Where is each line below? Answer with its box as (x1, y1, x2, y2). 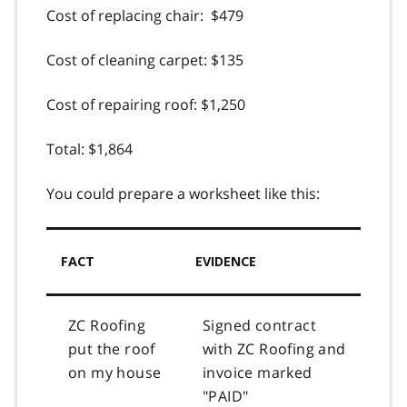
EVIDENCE (195, 253, 256, 269)
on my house (68, 362, 162, 382)
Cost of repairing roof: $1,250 (46, 94, 245, 114)
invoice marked (203, 362, 313, 382)
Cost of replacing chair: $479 (46, 5, 243, 25)
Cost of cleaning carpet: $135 (46, 49, 243, 70)
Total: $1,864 (46, 138, 133, 159)
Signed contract (203, 314, 317, 335)
